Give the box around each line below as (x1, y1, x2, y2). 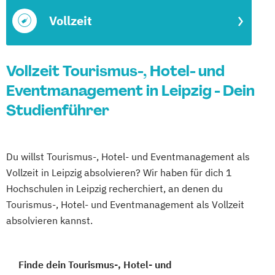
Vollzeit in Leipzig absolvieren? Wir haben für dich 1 (6, 166, 232, 179)
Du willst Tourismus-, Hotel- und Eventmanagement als (6, 150, 250, 163)
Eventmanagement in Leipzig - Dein (6, 81, 255, 100)
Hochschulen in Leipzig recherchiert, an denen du (6, 182, 223, 195)
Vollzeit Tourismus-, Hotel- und (6, 61, 225, 80)
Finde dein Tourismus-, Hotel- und (18, 258, 172, 271)
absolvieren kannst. (6, 214, 93, 227)
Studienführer (6, 101, 109, 120)
